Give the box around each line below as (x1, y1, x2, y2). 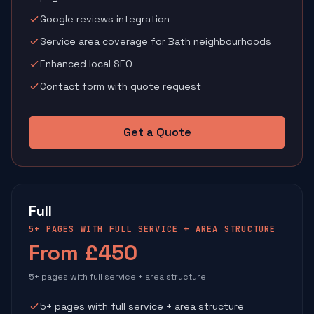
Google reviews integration (40, 13, 170, 25)
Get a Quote (123, 125, 191, 139)
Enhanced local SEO (40, 57, 132, 70)
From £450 (29, 239, 137, 266)
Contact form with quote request (40, 80, 201, 93)
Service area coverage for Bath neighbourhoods (40, 35, 271, 48)
